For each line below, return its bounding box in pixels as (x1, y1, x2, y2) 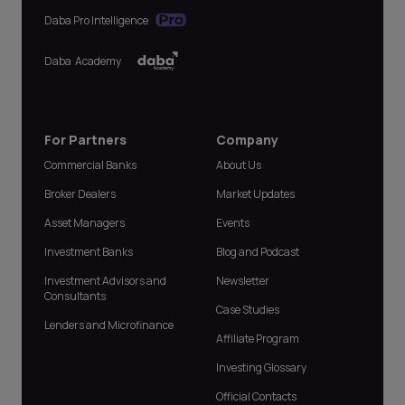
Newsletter (216, 273, 269, 289)
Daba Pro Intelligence (44, 12, 148, 28)
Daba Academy (44, 52, 121, 69)
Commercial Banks (44, 157, 137, 174)
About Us (216, 157, 261, 174)
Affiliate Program (216, 331, 299, 347)
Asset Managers (44, 215, 125, 231)
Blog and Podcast (216, 244, 299, 260)
